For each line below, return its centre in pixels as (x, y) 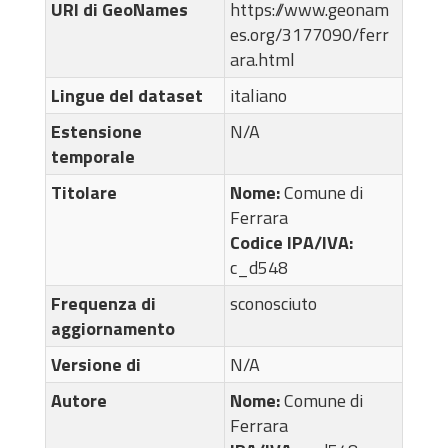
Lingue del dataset (127, 95)
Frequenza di (103, 303)
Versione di (96, 364)
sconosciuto (273, 303)
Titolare (84, 192)
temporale (93, 156)
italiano (258, 95)
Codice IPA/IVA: (291, 242)
